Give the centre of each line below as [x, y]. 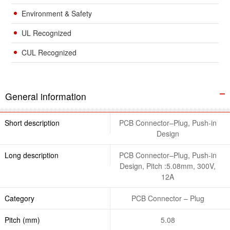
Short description [32, 122]
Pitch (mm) [22, 219]
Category [19, 198]
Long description [31, 155]
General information [46, 96]
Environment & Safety [57, 13]
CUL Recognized [49, 52]
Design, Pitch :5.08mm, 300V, [168, 166]
